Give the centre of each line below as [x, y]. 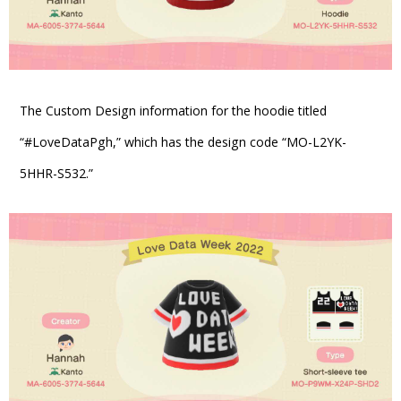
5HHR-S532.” [56, 173]
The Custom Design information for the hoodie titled [173, 110]
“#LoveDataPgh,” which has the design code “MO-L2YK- [183, 141]
